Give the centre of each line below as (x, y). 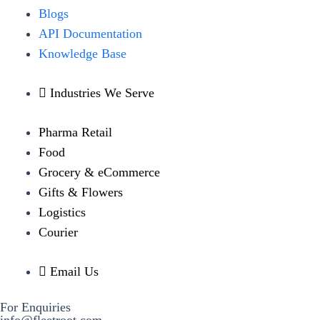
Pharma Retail (75, 132)
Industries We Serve (102, 92)
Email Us (74, 271)
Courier (58, 232)
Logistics (62, 212)
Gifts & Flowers (81, 192)
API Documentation (90, 33)
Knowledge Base (82, 53)
